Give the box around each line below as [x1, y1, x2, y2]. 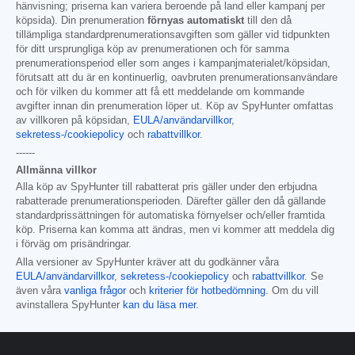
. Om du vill [265, 285, 319, 297]
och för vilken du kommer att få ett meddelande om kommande [16, 86, 304, 98]
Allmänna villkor [16, 164, 97, 177]
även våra [16, 285, 64, 297]
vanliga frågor [64, 285, 126, 297]
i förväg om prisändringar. [16, 239, 132, 250]
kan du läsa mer [123, 300, 196, 311]
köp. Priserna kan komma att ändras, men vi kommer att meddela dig [16, 224, 334, 236]
